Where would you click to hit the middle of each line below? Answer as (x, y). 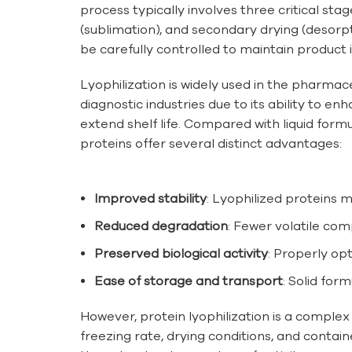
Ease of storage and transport (189, 281)
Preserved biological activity (181, 253)
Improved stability (150, 198)
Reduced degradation (161, 226)
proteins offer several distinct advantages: (211, 143)
